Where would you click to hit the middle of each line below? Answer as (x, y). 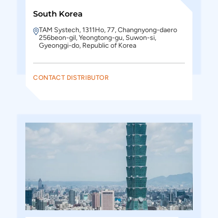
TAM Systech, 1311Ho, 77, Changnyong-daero (108, 30)
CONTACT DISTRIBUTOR (71, 77)
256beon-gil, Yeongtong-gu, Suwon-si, (98, 38)
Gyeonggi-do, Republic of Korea (88, 45)
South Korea (58, 14)
